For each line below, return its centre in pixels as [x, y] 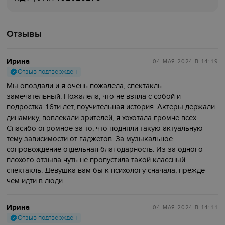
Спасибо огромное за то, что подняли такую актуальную [105, 128]
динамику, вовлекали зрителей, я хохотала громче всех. [102, 118]
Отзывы [24, 34]
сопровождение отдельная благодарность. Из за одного [105, 149]
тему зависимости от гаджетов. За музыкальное [90, 139]
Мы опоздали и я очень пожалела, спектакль [84, 86]
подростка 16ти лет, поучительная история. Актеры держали [111, 107]
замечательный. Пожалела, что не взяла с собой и [94, 97]
